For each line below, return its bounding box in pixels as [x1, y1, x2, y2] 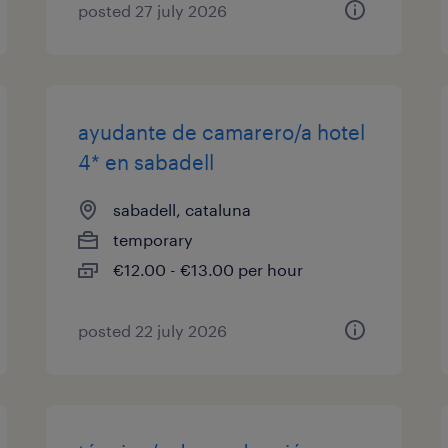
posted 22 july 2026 [78, 321, 228, 340]
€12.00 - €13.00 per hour [113, 260, 304, 279]
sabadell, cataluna [113, 200, 252, 219]
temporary [113, 230, 194, 249]
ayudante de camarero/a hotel [78, 120, 366, 144]
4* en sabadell [78, 150, 215, 174]
